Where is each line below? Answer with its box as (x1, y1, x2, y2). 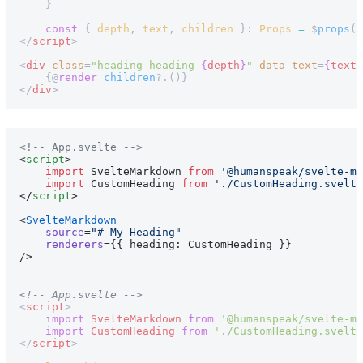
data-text (253, 58, 318, 71)
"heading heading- (91, 58, 201, 71)
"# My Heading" (91, 225, 181, 238)
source (19, 225, 84, 238)
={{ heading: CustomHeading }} (104, 237, 292, 250)
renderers (19, 237, 104, 250)
